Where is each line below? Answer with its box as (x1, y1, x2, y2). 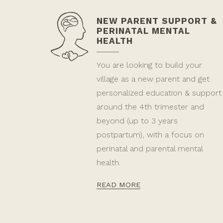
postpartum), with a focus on (96, 130, 204, 139)
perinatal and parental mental (96, 144, 203, 153)
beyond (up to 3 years (96, 116, 178, 125)
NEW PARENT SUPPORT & (96, 16, 217, 26)
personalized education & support (96, 88, 222, 98)
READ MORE (96, 181, 140, 189)
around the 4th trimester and (96, 102, 204, 111)
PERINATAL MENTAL (96, 26, 190, 36)
